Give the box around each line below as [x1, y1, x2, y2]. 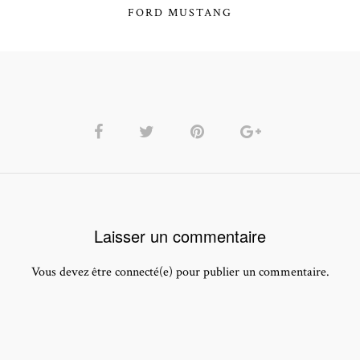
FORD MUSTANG [128, 6, 232, 20]
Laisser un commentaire [94, 224, 266, 247]
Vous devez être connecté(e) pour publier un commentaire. [31, 264, 329, 280]
